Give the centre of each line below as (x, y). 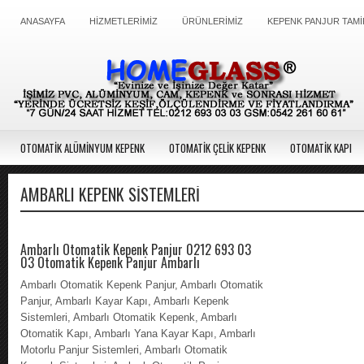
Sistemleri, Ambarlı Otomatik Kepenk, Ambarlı (129, 317)
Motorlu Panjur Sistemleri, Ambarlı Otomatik (124, 350)
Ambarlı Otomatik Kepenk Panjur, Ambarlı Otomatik (142, 285)
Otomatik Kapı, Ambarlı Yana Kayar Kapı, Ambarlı (138, 334)
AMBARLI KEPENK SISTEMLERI (110, 194)
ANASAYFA (43, 21)
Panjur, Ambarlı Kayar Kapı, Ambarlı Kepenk (125, 301)
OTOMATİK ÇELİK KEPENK (217, 148)
